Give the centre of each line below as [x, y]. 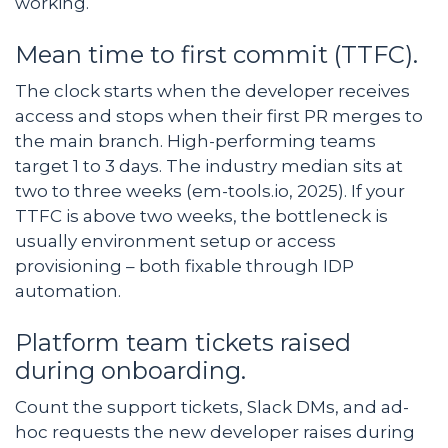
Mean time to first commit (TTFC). [219, 54]
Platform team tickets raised [183, 342]
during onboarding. [133, 370]
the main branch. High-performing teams [195, 140]
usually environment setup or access [175, 240]
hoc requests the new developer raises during [215, 431]
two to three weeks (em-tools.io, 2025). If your [210, 190]
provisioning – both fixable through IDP [184, 265]
